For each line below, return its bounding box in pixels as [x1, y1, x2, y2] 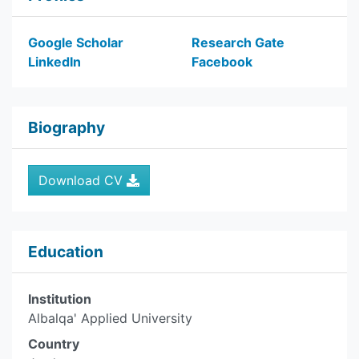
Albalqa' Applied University [28, 310, 192, 326]
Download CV [38, 172, 127, 188]
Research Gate [192, 34, 284, 50]
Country [28, 336, 79, 352]
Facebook [192, 54, 252, 70]
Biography [28, 118, 105, 137]
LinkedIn [28, 54, 81, 70]
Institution [28, 291, 91, 307]
